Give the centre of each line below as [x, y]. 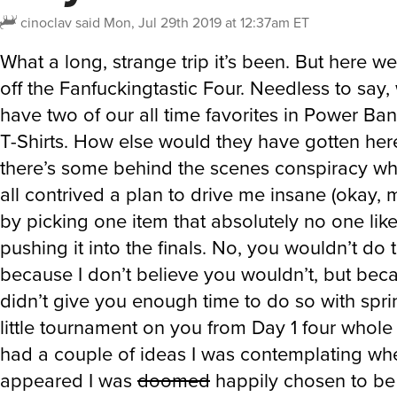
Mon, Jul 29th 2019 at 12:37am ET [206, 23]
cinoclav [46, 23]
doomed [174, 381]
